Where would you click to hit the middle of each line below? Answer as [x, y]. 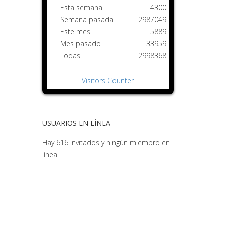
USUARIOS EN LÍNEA [76, 123]
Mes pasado [80, 43]
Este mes [75, 31]
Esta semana [81, 7]
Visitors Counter [108, 81]
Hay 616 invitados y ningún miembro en [106, 142]
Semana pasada [87, 19]
